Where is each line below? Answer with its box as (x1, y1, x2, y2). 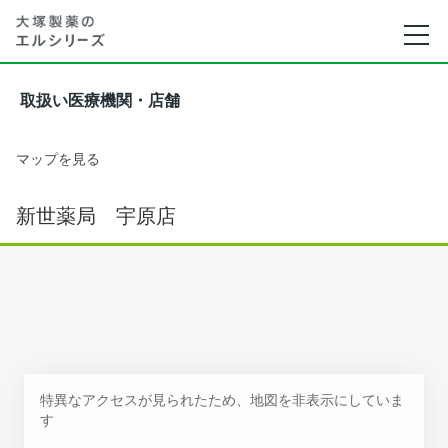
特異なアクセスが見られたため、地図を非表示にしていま (40, 391, 404, 408)
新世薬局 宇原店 (16, 204, 176, 228)
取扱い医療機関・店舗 (20, 92, 180, 109)
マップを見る (16, 150, 100, 167)
